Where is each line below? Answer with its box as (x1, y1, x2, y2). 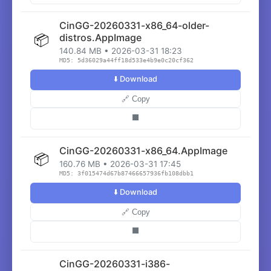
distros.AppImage (59, 31, 142, 44)
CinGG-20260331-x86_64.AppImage (59, 145, 227, 157)
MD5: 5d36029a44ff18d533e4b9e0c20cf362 (59, 57, 194, 64)
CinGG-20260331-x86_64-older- (59, 19, 209, 31)
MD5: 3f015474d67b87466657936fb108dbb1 (59, 170, 194, 177)
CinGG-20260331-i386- (59, 258, 170, 270)
